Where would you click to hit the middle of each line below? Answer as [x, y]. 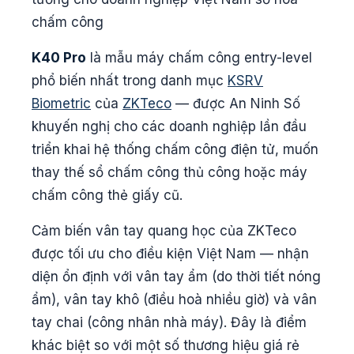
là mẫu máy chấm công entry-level [199, 58]
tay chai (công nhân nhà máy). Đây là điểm [169, 323]
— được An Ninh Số [236, 104]
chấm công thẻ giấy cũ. [107, 196]
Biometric [61, 104]
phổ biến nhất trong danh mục [130, 81]
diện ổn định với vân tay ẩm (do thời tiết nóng [176, 277]
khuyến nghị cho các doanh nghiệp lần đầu [169, 127]
